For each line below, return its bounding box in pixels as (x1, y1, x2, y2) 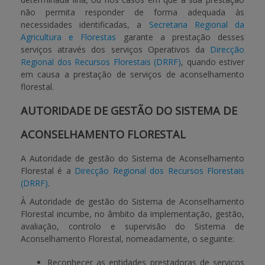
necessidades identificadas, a (21, 19, 149, 30)
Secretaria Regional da (148, 19, 245, 30)
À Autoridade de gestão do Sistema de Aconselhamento (21, 196, 244, 207)
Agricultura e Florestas (21, 31, 117, 43)
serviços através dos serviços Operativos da (21, 44, 210, 55)
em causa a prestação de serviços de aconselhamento (21, 69, 244, 80)
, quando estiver (181, 56, 244, 67)
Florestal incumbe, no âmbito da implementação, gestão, (21, 208, 244, 219)
